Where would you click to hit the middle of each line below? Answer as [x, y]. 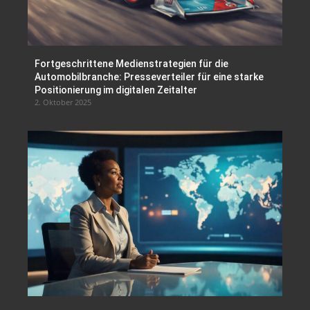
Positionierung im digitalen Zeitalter [116, 90]
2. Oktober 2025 [63, 102]
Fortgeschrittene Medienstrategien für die [131, 63]
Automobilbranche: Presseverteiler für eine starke [149, 76]
